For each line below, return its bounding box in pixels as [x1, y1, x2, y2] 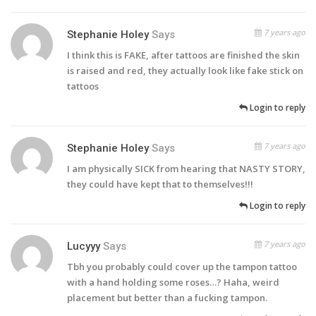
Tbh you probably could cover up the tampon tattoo [67, 260, 297, 274]
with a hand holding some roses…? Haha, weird [67, 276, 279, 289]
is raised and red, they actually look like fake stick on [67, 64, 303, 78]
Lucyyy [67, 240, 100, 253]
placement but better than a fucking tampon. [67, 291, 267, 305]
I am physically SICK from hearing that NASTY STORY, [67, 162, 305, 176]
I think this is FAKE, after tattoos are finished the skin [67, 49, 300, 62]
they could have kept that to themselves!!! [67, 178, 253, 191]
